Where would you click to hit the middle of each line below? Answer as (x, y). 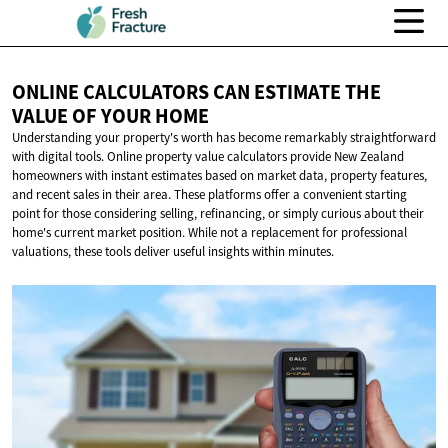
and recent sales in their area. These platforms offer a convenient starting (209, 195)
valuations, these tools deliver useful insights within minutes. (173, 252)
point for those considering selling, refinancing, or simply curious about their (218, 214)
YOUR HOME (155, 116)
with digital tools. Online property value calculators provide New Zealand (208, 157)
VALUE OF (56, 116)
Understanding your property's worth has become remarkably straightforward (224, 138)
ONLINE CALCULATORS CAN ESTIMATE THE (196, 92)
